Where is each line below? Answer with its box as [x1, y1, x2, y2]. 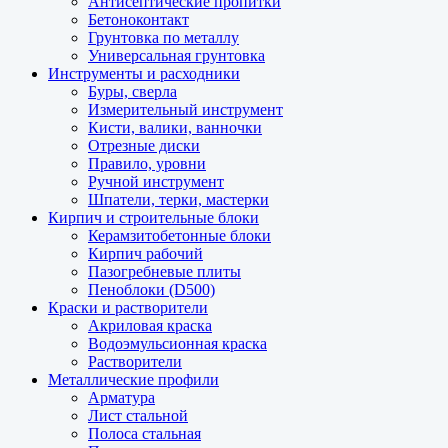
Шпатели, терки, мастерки [88, 191, 269, 209]
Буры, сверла [88, 83, 177, 101]
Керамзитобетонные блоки [88, 227, 271, 245]
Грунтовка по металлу [88, 29, 239, 47]
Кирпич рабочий [88, 245, 203, 263]
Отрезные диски [88, 137, 200, 155]
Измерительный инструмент [88, 101, 283, 119]
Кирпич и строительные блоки [48, 209, 259, 227]
